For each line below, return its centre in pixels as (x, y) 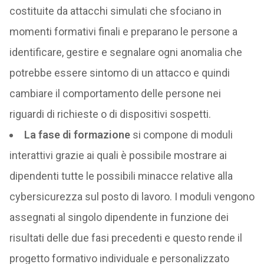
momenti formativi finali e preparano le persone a (123, 31)
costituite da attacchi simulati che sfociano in (115, 11)
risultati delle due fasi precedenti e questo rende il (126, 237)
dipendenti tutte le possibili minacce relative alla (121, 176)
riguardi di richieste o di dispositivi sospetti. (110, 114)
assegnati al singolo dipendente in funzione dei (119, 217)
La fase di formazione (78, 134)
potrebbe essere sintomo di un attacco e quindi (119, 72)
